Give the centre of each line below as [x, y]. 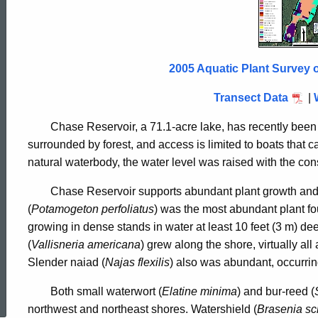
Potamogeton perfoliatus [93, 209]
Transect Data [251, 98]
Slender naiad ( [66, 262]
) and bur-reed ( [276, 291]
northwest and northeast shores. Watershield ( [142, 309]
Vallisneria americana [86, 245]
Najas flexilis [137, 262]
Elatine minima [199, 291]
